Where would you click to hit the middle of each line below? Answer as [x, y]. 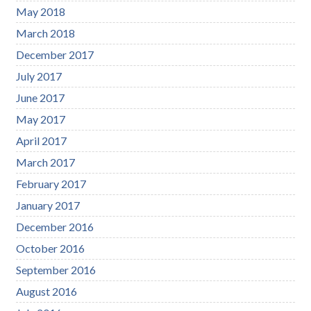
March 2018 [46, 33]
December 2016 [55, 226]
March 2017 [46, 162]
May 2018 [41, 11]
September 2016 [56, 269]
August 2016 [47, 291]
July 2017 [39, 76]
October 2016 [51, 248]
